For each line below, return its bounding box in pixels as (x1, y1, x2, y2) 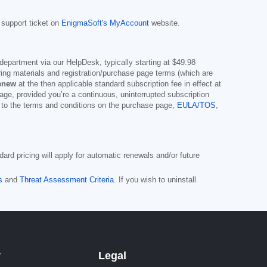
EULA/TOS (177, 101, 216, 110)
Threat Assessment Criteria (20, 175, 114, 184)
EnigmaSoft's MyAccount (61, 18, 149, 27)
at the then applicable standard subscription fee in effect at (16, 79, 221, 88)
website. (149, 18, 180, 27)
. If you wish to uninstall (114, 175, 196, 184)
